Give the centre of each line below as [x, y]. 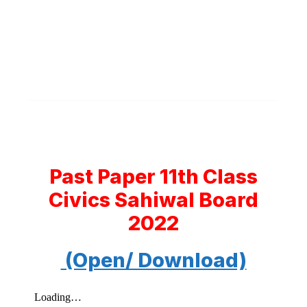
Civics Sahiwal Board [153, 200]
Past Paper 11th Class [153, 176]
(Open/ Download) [153, 260]
